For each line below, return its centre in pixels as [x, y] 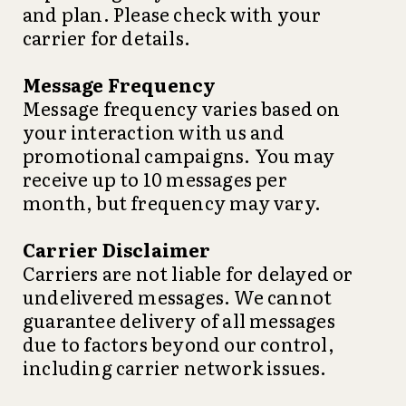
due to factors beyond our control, [179, 343]
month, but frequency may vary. [172, 202]
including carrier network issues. [175, 367]
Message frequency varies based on [182, 108]
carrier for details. [106, 37]
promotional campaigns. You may [179, 155]
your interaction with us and [154, 131]
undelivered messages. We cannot [178, 296]
